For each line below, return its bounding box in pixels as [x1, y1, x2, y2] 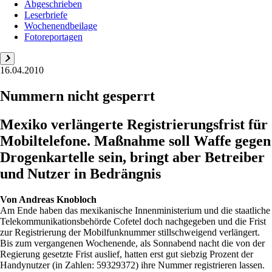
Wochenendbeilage [24, 21, 97, 31]
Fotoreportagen [24, 32, 83, 42]
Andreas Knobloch [19, 194, 97, 205]
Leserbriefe [24, 10, 67, 20]
